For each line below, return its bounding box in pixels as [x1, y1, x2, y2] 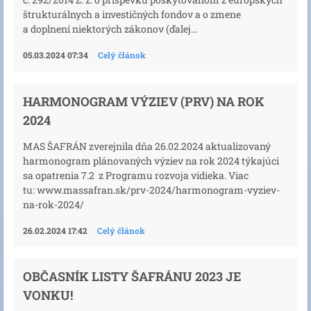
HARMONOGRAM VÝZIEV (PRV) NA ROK [23, 92, 264, 110]
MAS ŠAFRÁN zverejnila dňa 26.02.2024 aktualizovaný [23, 139, 271, 153]
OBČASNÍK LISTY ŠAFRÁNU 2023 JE [23, 267, 242, 285]
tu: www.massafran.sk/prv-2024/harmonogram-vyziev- [23, 183, 280, 196]
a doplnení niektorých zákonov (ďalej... [23, 22, 197, 36]
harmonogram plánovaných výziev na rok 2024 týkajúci [23, 153, 279, 167]
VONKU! [23, 286, 73, 303]
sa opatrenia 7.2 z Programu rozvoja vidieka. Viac [23, 168, 249, 182]
